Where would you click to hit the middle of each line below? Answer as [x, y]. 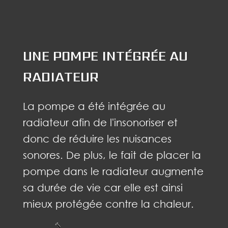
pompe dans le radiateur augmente [113, 171]
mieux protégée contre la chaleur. [108, 203]
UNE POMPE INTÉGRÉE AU [105, 56]
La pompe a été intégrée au [94, 106]
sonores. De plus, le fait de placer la [112, 154]
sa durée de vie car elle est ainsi [103, 187]
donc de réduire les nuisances [97, 138]
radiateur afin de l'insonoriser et [100, 122]
